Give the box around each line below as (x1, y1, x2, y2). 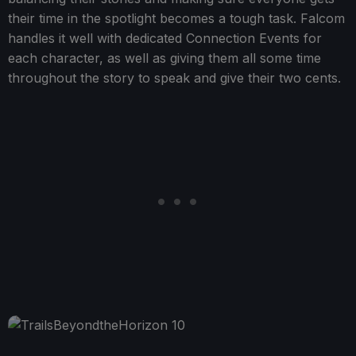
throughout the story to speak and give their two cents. (8, 70, 341, 87)
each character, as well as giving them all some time (8, 50, 321, 67)
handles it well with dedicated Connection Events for (8, 30, 322, 47)
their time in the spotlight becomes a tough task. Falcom (8, 10, 345, 27)
